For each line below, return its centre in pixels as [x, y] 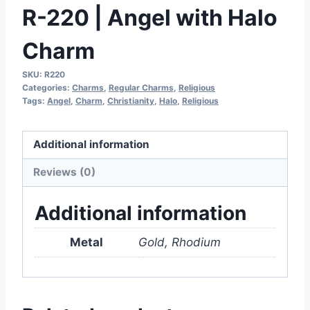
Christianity [131, 100]
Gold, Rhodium [180, 243]
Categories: [47, 87]
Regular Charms [141, 87]
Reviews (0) [65, 172]
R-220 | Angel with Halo [150, 17]
